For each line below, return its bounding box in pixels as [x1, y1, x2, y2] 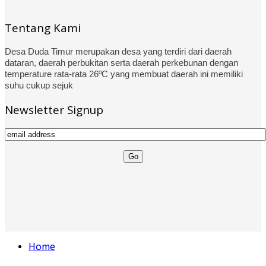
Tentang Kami [5, 20, 81, 35]
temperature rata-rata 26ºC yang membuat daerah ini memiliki [5, 69, 243, 80]
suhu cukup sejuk [5, 80, 73, 91]
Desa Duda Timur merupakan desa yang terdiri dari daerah [5, 46, 232, 57]
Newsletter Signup [5, 102, 103, 118]
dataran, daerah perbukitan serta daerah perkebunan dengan [5, 58, 238, 68]
